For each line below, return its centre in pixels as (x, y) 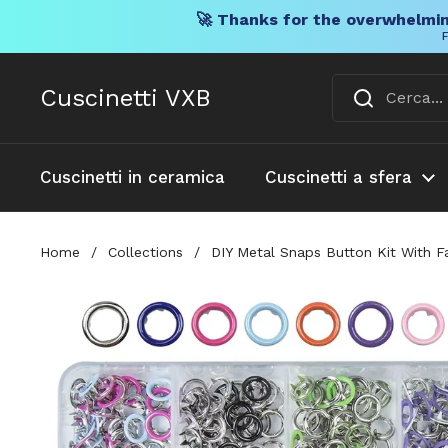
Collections (145, 251)
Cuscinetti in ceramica (132, 177)
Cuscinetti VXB (125, 98)
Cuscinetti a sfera (338, 177)
